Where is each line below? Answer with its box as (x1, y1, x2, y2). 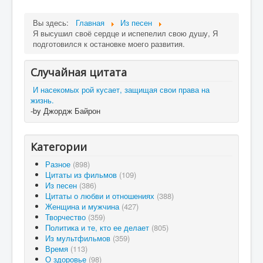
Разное (45, 159, 73, 170)
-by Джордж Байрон (31, 105, 100, 116)
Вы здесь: (33, 17, 73, 28)
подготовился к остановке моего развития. (33, 38, 185, 49)
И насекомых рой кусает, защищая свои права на (33, 84, 210, 95)
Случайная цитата (31, 65, 127, 79)
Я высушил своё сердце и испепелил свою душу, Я (33, 28, 218, 39)
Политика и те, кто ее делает (45, 222, 151, 233)
